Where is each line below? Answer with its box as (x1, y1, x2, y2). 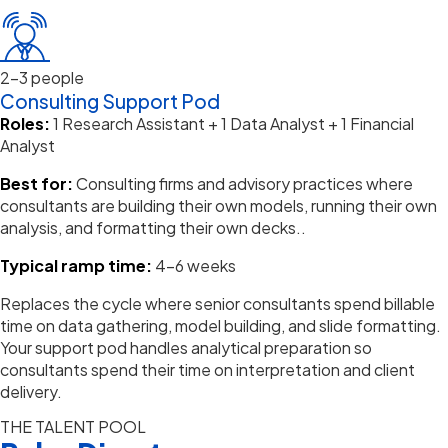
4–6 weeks (155, 255, 236, 276)
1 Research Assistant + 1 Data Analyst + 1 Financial (53, 113, 414, 134)
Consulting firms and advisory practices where (76, 173, 413, 194)
